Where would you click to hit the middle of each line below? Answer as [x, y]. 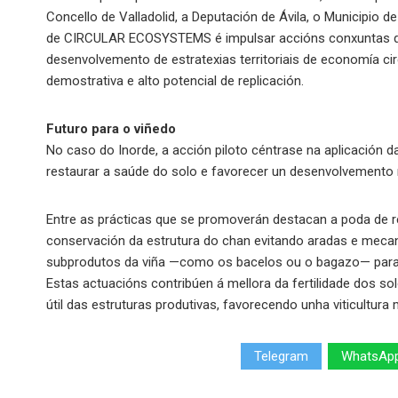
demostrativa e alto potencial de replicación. [175, 80]
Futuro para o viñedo [111, 128]
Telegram [281, 357]
